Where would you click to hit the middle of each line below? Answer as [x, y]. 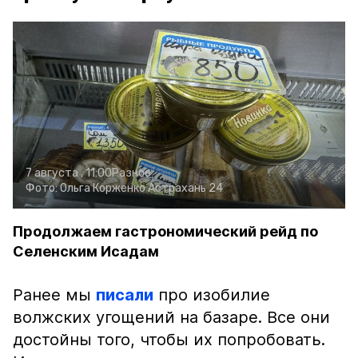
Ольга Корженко [103, 188]
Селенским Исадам [86, 251]
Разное [131, 173]
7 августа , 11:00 [69, 173]
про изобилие [212, 295]
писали [125, 295]
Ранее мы [54, 295]
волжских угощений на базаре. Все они [171, 317]
